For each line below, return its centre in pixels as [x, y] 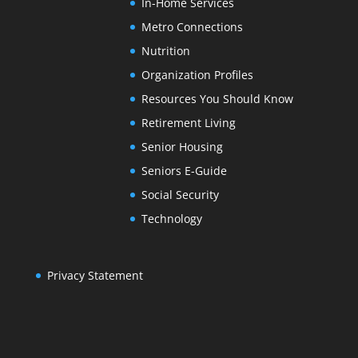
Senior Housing [182, 147]
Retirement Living [188, 123]
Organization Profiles [197, 75]
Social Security [180, 195]
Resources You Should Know [217, 99]
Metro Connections [192, 27]
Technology [171, 219]
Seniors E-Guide [184, 171]
